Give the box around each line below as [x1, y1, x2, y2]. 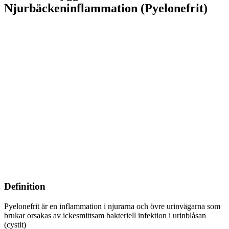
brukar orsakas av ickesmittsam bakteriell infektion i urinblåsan [4, 211, 206, 220]
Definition [4, 180, 45, 192]
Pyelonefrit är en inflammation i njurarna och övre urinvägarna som [4, 201, 220, 211]
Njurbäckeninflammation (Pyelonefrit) [4, 1, 208, 15]
